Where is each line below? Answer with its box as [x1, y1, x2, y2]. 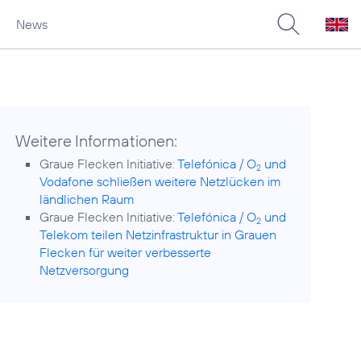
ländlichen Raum [39, 191, 135, 207]
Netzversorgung [39, 262, 130, 278]
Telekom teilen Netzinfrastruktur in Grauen [39, 226, 277, 243]
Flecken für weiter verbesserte [39, 244, 212, 260]
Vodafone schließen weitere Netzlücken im [39, 173, 281, 189]
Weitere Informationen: [15, 131, 178, 151]
